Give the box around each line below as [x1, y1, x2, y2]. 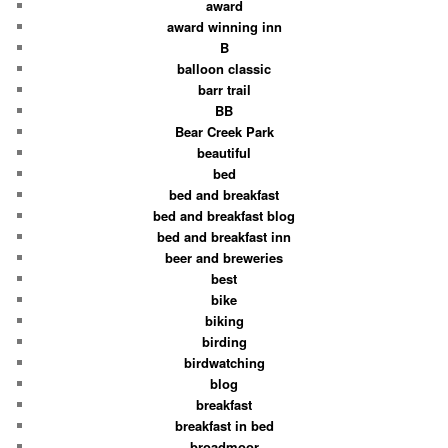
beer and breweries [165, 247, 283, 267]
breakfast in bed [174, 415, 274, 435]
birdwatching [183, 352, 265, 372]
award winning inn [166, 16, 282, 36]
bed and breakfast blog [153, 205, 295, 225]
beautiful [197, 142, 251, 162]
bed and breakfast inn [157, 226, 291, 246]
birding [201, 331, 247, 351]
